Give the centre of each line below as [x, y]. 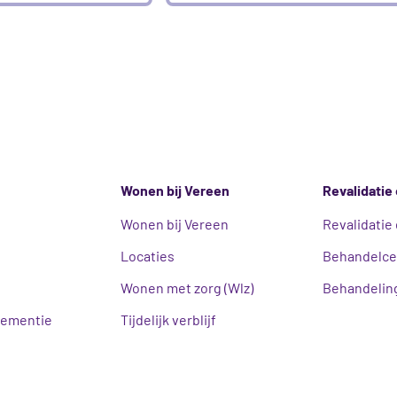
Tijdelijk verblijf [169, 320]
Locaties [148, 256]
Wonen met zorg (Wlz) [187, 288]
